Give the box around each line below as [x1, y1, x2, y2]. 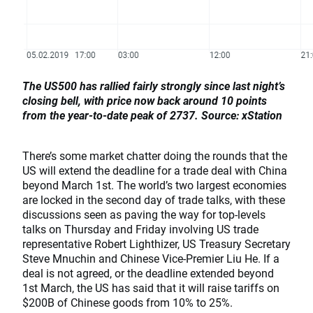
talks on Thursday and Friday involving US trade [22, 221, 259, 236]
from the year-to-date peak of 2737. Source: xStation [22, 108, 282, 122]
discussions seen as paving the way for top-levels [22, 207, 265, 221]
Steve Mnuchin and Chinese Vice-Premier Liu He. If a [22, 251, 279, 265]
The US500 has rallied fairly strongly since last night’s [22, 78, 285, 93]
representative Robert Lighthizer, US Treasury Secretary [22, 236, 291, 251]
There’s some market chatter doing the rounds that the [22, 148, 287, 163]
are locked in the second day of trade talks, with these [22, 192, 285, 207]
